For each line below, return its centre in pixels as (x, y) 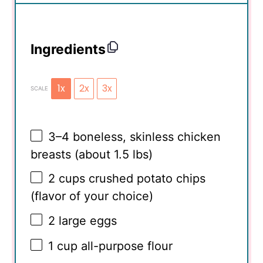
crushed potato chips (145, 179)
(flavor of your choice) (92, 196)
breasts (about (72, 154)
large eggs (86, 220)
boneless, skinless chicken (145, 136)
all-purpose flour (125, 246)
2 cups (67, 179)
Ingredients (68, 50)
